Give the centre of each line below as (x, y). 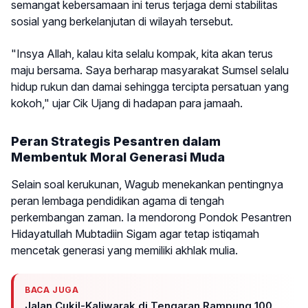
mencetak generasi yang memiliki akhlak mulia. (124, 250)
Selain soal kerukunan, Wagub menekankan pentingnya (147, 184)
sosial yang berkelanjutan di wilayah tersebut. (122, 22)
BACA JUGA (52, 290)
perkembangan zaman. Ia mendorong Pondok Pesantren (151, 217)
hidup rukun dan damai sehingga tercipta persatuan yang (150, 86)
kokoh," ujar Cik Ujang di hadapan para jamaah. (127, 103)
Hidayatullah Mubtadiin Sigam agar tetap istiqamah (135, 233)
